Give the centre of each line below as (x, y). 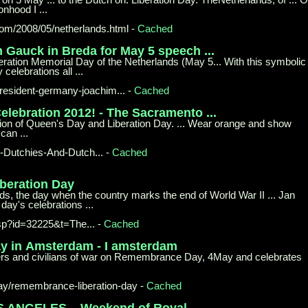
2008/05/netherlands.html (73, 28)
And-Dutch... (75, 152)
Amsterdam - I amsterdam (101, 246)
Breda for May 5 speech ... (138, 51)
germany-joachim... (82, 90)
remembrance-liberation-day (75, 285)
